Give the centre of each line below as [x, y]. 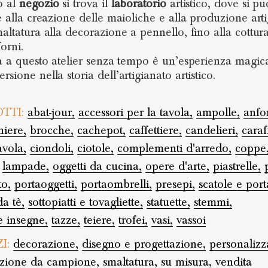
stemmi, [213, 202]
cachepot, [101, 130]
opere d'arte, [177, 166]
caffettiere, [155, 130]
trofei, [133, 220]
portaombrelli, [116, 184]
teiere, [99, 220]
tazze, [66, 220]
